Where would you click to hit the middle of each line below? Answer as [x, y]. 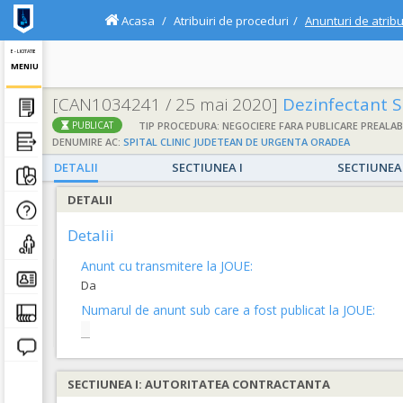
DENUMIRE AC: [88, 142]
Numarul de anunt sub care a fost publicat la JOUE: [228, 310]
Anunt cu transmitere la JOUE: [167, 266]
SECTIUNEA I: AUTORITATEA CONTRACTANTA [199, 384]
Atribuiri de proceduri [231, 21]
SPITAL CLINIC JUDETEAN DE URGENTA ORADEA [237, 142]
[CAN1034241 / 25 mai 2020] [165, 104]
